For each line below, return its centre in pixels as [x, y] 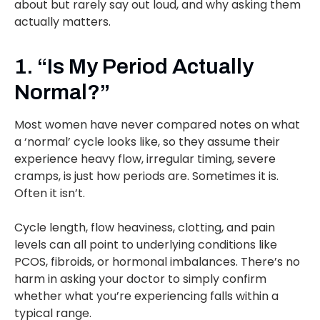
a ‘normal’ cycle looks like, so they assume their [147, 142]
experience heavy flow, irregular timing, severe [145, 159]
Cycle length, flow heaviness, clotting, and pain [145, 228]
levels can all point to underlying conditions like [146, 245]
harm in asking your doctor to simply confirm [140, 279]
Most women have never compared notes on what [157, 125]
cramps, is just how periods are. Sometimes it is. [146, 176]
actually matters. [62, 22]
